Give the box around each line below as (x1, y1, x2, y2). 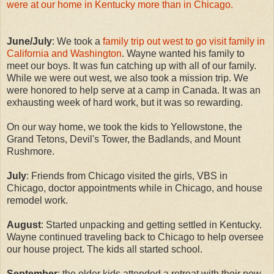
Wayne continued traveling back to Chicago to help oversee (7, 231, 264, 242)
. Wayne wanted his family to (122, 48, 245, 59)
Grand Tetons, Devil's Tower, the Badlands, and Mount (7, 133, 240, 144)
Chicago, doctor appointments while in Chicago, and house (7, 182, 262, 193)
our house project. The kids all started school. (7, 243, 202, 254)
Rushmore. (7, 146, 57, 157)
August (7, 219, 41, 230)
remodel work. (7, 194, 68, 206)
